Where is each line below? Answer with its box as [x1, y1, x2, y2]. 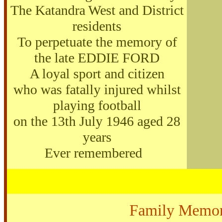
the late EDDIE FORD [34, 50, 160, 65]
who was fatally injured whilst [13, 81, 181, 97]
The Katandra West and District [10, 2, 184, 18]
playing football [53, 97, 141, 113]
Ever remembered [45, 145, 142, 161]
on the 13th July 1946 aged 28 [13, 113, 180, 129]
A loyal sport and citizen [29, 65, 165, 81]
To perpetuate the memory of [17, 34, 177, 50]
